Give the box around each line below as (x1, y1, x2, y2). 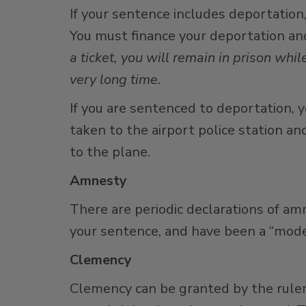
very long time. (70, 70, 161, 89)
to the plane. (70, 143, 150, 161)
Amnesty (70, 171, 127, 190)
